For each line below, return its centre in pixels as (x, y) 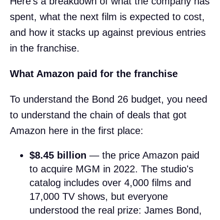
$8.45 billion (58, 155)
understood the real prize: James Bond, (116, 210)
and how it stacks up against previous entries (108, 32)
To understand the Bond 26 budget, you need (109, 99)
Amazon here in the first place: (77, 130)
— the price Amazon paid (143, 155)
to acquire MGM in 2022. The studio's (111, 169)
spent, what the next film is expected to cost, (107, 16)
